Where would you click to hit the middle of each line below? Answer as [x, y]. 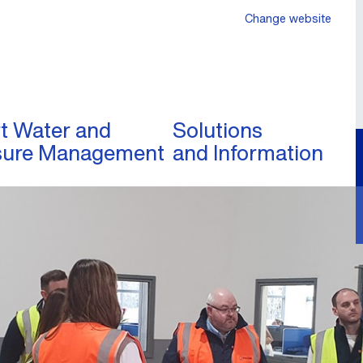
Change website [288, 18]
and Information [248, 152]
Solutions [218, 130]
